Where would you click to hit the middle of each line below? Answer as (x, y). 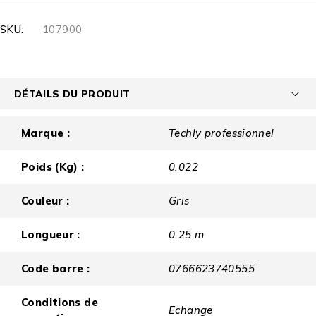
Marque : (45, 133)
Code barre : (56, 269)
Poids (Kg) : (53, 167)
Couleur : (45, 201)
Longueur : (51, 235)
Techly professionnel (221, 133)
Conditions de (60, 303)
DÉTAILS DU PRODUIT (72, 94)
